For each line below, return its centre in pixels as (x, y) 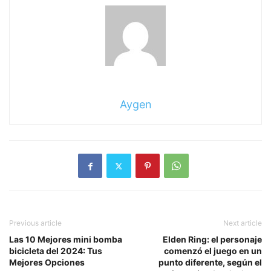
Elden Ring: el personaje (212, 240)
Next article (243, 223)
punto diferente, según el (210, 263)
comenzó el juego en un (213, 251)
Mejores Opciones (47, 263)
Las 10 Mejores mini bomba (66, 240)
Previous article (35, 223)
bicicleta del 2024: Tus (56, 251)
